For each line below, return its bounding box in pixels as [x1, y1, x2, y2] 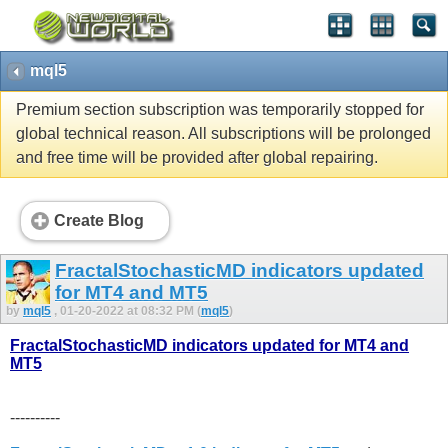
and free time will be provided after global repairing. [16, 149, 378, 167]
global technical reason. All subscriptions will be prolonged [16, 125, 431, 143]
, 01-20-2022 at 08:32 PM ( [54, 303, 201, 318]
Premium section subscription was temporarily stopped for [16, 101, 424, 119]
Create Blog [54, 212, 144, 230]
